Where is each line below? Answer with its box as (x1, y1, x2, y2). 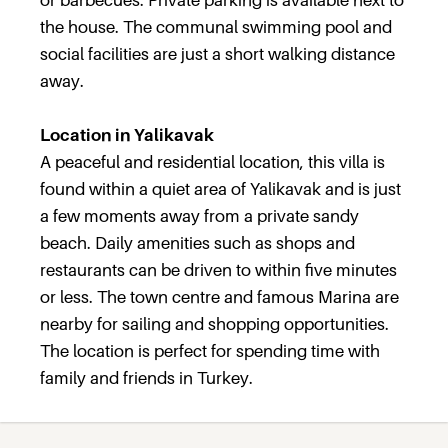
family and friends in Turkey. (40, 368, 253, 388)
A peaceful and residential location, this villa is (40, 152, 385, 172)
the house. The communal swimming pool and (40, 17, 392, 37)
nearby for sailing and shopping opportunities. (40, 314, 389, 334)
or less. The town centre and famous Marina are (40, 287, 399, 307)
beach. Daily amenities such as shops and (40, 233, 355, 253)
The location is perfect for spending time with (40, 341, 380, 361)
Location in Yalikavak (40, 125, 214, 145)
